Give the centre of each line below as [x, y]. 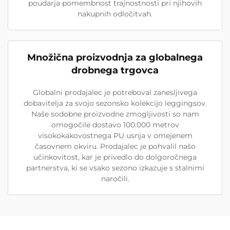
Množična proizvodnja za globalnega [115, 57]
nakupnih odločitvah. [115, 14]
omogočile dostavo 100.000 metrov [115, 125]
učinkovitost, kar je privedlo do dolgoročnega [115, 157]
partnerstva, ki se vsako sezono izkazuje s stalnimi [115, 168]
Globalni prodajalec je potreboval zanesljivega [115, 92]
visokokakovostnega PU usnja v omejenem [115, 136]
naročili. [115, 179]
